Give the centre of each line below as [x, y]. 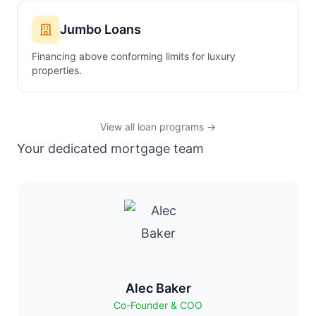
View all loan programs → [158, 127]
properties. [57, 70]
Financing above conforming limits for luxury [134, 56]
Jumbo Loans [101, 29]
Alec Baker [158, 288]
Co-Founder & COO [158, 305]
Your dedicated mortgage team [110, 148]
